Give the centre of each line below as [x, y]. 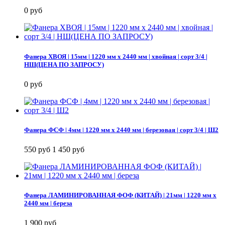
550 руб [37, 150]
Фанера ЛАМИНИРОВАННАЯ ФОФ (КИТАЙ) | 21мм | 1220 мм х [120, 195]
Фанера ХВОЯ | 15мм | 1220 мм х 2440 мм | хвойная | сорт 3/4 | [116, 56]
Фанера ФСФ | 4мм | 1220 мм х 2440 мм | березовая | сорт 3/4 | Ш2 [121, 130]
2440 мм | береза [48, 203]
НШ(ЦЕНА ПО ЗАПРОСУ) [64, 64]
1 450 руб [68, 150]
